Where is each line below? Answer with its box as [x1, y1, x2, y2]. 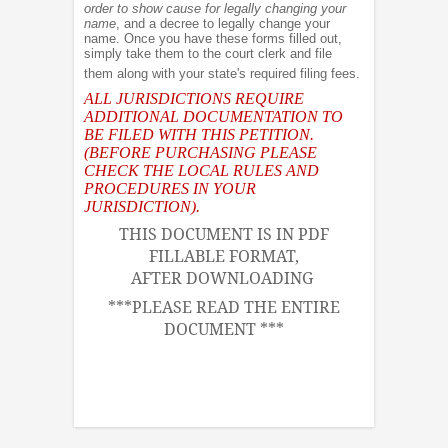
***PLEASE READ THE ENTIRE [108, 295, 340, 318]
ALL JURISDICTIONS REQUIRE [84, 90, 304, 108]
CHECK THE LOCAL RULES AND [84, 162, 319, 180]
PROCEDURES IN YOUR [84, 180, 256, 198]
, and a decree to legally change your [116, 16, 330, 32]
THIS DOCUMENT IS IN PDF [119, 222, 329, 245]
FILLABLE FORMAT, [149, 244, 299, 267]
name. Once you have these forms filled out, [84, 31, 342, 47]
